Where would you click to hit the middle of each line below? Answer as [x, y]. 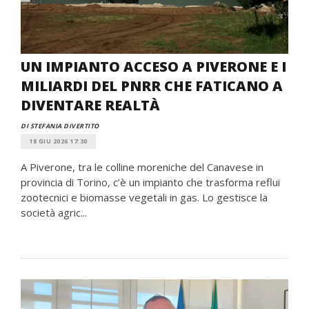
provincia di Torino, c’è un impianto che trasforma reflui [150, 182]
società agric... [54, 212]
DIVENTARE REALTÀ [90, 105]
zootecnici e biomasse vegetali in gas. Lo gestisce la [144, 197]
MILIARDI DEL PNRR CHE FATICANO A [152, 86]
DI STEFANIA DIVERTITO [60, 126]
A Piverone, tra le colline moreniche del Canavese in [142, 167]
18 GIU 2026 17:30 [58, 141]
